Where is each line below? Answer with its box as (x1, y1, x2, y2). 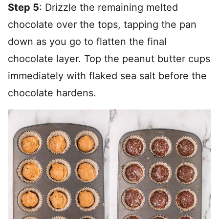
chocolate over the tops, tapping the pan (8, 19, 197, 31)
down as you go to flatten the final (8, 36, 167, 48)
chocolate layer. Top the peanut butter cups (8, 53, 210, 65)
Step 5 (8, 1, 39, 14)
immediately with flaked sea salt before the (8, 70, 207, 82)
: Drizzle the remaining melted (39, 1, 178, 14)
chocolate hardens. (8, 87, 96, 99)
